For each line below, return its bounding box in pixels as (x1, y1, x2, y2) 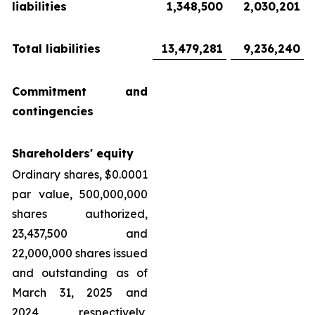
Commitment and (12, 84, 148, 98)
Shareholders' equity (12, 146, 134, 160)
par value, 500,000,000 (12, 187, 148, 201)
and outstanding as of (12, 266, 148, 280)
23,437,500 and (12, 226, 148, 240)
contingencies (12, 104, 94, 118)
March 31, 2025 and (12, 285, 148, 300)
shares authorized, (12, 207, 148, 221)
